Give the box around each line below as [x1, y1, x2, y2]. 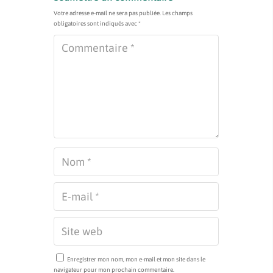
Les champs [162, 9, 193, 16]
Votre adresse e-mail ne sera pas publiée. [54, 9, 161, 16]
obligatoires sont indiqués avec [54, 19, 138, 27]
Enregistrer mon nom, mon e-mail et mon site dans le [67, 255, 205, 263]
